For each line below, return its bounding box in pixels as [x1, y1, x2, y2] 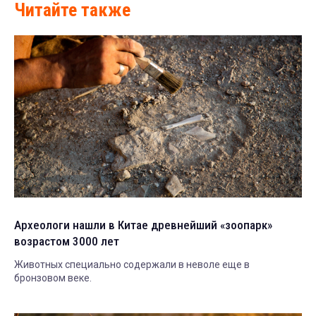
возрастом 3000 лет [14, 233, 119, 248]
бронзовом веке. [14, 272, 92, 284]
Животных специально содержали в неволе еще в [14, 258, 250, 270]
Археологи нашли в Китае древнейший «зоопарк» [14, 217, 272, 232]
